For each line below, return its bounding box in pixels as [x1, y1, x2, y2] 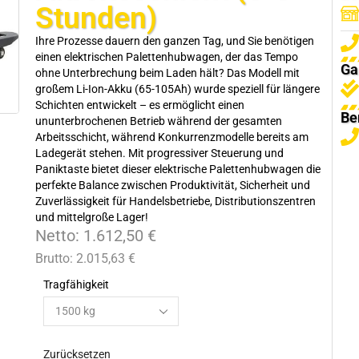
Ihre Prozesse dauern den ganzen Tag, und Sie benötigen [34, 34, 314, 47]
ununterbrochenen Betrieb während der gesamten [34, 115, 282, 127]
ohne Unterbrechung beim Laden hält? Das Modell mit [34, 67, 300, 79]
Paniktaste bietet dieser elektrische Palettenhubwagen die [34, 163, 321, 175]
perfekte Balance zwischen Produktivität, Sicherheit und [34, 179, 310, 192]
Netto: [34, 227, 83, 245]
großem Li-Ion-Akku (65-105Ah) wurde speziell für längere [34, 83, 320, 95]
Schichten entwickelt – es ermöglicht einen [34, 99, 244, 111]
